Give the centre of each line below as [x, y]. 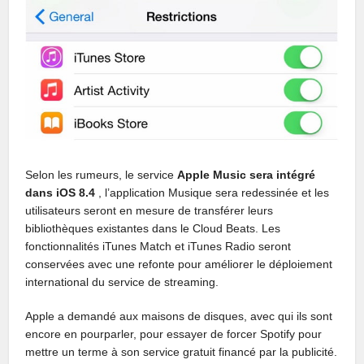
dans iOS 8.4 [61, 193]
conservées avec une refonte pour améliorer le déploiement [179, 264]
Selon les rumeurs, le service [102, 175]
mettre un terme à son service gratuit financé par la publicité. [182, 352]
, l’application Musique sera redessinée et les [212, 193]
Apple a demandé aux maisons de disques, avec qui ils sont [179, 316]
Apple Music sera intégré [247, 175]
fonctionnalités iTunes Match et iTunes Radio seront [158, 247]
